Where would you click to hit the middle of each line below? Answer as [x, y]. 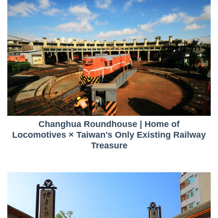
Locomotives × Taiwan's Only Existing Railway [109, 135]
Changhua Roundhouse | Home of [109, 124]
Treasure [109, 145]
